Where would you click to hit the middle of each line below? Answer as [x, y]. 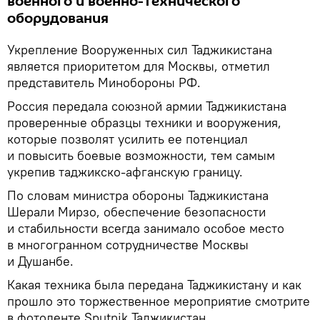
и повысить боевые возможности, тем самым [141, 155]
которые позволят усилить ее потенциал [127, 139]
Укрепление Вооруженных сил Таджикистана [140, 50]
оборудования [58, 19]
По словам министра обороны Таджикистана [138, 195]
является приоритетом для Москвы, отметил [139, 66]
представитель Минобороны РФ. [104, 82]
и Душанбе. [40, 261]
